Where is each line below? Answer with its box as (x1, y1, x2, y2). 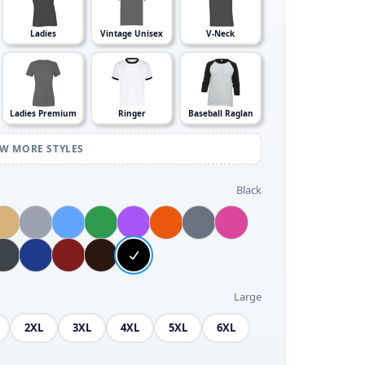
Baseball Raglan (187, 108, 253, 119)
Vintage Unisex (100, 28, 163, 39)
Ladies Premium (9, 108, 77, 119)
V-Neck (206, 28, 235, 39)
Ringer (117, 108, 146, 119)
